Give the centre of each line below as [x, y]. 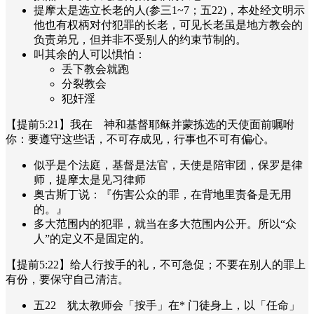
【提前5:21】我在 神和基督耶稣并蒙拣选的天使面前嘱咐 [150, 124]
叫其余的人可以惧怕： [90, 54]
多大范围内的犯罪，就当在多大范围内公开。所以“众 [165, 224]
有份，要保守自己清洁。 [67, 279]
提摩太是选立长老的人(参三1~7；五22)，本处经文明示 [169, 10]
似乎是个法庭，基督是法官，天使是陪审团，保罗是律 [168, 165]
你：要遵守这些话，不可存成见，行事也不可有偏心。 [140, 139]
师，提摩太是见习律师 [90, 179]
